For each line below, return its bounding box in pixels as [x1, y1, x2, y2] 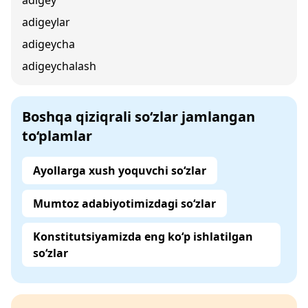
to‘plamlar [22, 126, 92, 145]
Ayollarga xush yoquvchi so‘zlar [33, 163, 206, 178]
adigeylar [22, 14, 70, 30]
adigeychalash [22, 58, 96, 74]
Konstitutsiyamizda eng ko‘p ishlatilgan [33, 229, 253, 244]
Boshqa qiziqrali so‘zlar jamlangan [22, 107, 255, 126]
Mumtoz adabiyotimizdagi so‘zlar [33, 196, 216, 211]
